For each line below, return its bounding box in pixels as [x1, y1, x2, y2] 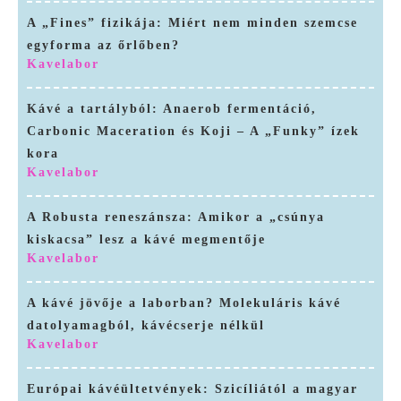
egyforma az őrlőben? [27, 38, 180, 53]
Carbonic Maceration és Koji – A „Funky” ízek [27, 124, 360, 139]
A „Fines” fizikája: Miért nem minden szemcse [27, 16, 358, 30]
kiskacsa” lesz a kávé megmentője [27, 233, 266, 247]
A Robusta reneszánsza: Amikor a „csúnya [27, 210, 325, 225]
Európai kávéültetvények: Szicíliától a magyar [27, 382, 358, 397]
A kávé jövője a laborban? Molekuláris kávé [27, 296, 341, 311]
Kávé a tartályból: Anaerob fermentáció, [27, 102, 317, 116]
